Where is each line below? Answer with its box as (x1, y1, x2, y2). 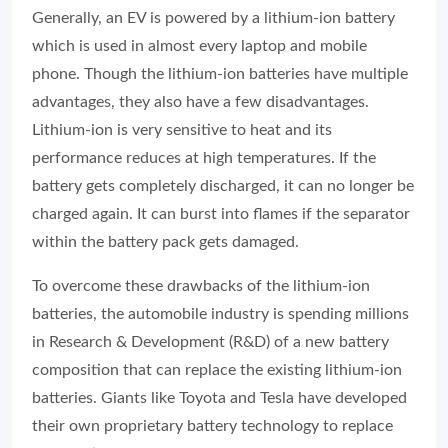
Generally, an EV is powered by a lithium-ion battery (32, 10, 395, 26)
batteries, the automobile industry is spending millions (32, 306, 409, 322)
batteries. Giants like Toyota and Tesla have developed (32, 390, 407, 406)
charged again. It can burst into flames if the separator (32, 206, 410, 222)
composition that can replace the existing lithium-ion (32, 362, 402, 378)
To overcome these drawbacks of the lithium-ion (32, 278, 370, 294)
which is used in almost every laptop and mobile (32, 38, 367, 54)
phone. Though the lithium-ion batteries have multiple (32, 66, 408, 82)
